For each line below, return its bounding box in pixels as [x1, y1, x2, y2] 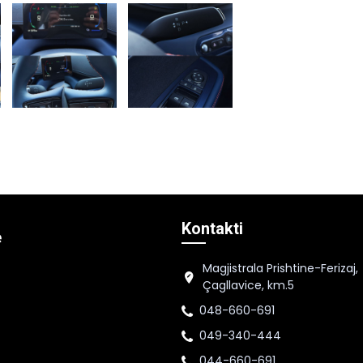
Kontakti [181, 219, 243, 239]
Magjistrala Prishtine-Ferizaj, [203, 260, 358, 277]
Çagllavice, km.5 [203, 277, 294, 294]
